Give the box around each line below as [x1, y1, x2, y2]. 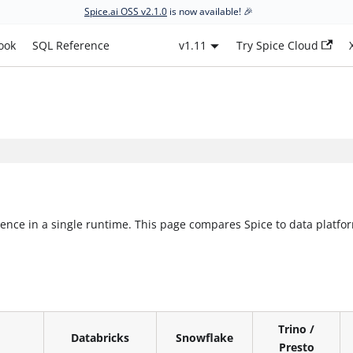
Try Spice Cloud [236, 38, 318, 53]
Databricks [71, 329, 130, 345]
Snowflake [176, 329, 234, 345]
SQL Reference [32, 38, 110, 53]
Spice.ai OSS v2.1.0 [84, 5, 167, 18]
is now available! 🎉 [167, 5, 253, 18]
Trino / [278, 321, 315, 336]
